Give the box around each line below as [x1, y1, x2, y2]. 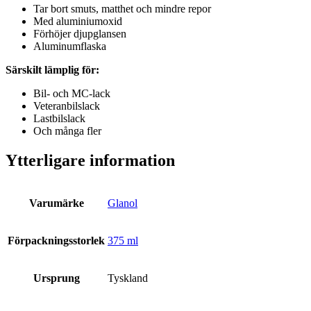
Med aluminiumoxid [33, 15, 122, 28]
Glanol [108, 197, 137, 210]
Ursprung [33, 272, 80, 285]
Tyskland [108, 272, 148, 285]
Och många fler [33, 125, 101, 137]
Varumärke [28, 197, 84, 210]
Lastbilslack [33, 112, 85, 125]
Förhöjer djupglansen [33, 28, 126, 40]
